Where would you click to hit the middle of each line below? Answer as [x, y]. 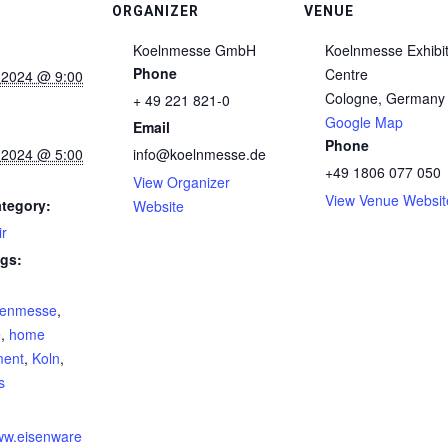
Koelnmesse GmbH [194, 50]
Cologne [351, 98]
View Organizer [181, 182]
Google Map [364, 122]
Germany [415, 98]
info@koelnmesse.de [199, 154]
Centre [346, 74]
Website [158, 206]
